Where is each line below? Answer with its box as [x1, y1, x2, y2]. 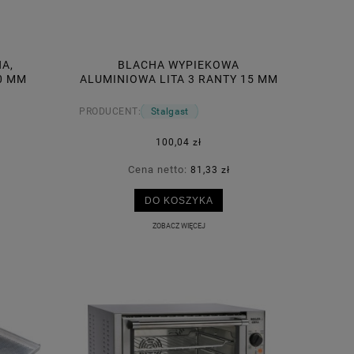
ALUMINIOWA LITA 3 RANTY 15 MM [79, 72, 278, 85]
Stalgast [151, 106, 189, 118]
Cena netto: [127, 164, 190, 176]
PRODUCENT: [79, 106, 141, 118]
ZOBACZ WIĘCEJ [152, 220, 205, 230]
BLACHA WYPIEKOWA [118, 58, 239, 71]
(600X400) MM [137, 86, 220, 100]
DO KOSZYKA [144, 195, 213, 206]
